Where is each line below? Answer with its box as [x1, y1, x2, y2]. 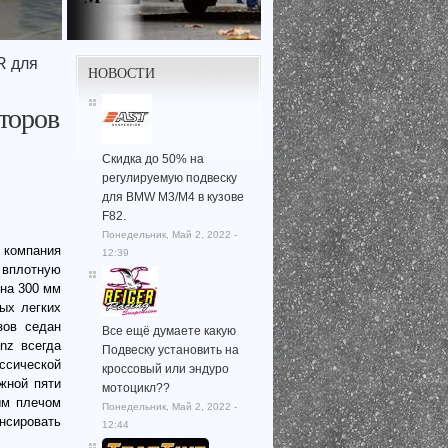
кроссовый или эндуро [101, 361, 229, 376]
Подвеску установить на [101, 342, 239, 357]
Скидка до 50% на [101, 151, 204, 166]
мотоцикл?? [101, 380, 170, 395]
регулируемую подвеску [101, 170, 237, 185]
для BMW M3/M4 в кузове [101, 189, 244, 204]
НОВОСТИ [88, 63, 155, 82]
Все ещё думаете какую [101, 323, 236, 338]
